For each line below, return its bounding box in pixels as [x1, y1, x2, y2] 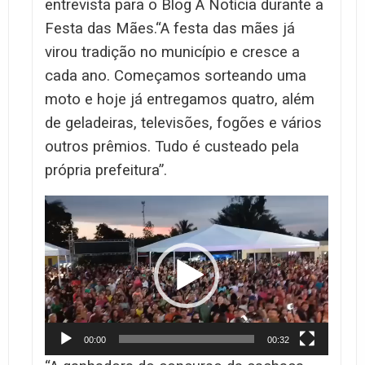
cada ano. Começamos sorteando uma [45, 66, 306, 85]
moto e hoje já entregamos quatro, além [45, 90, 314, 108]
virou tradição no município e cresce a [45, 42, 300, 61]
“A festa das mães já [156, 19, 295, 37]
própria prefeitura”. [45, 161, 167, 179]
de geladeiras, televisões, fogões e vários [45, 113, 322, 132]
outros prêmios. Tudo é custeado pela [45, 137, 299, 156]
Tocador [44, 196, 90, 212]
